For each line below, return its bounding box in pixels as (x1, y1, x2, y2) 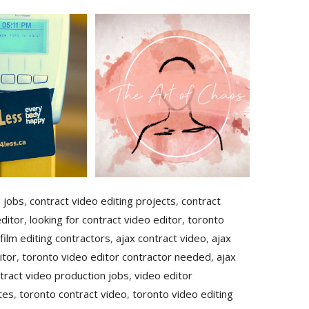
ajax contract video (116, 231, 206, 246)
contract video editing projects (30, 194, 176, 208)
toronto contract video (19, 287, 127, 301)
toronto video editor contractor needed (22, 250, 211, 264)
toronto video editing (132, 287, 233, 301)
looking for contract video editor (30, 212, 182, 227)
